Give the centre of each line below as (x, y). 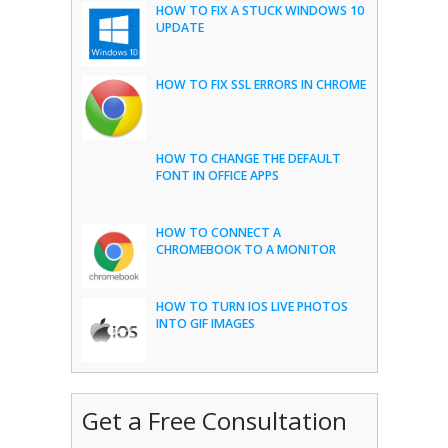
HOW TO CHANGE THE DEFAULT (248, 159)
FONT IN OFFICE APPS (217, 176)
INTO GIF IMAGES (205, 324)
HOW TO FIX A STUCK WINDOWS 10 (259, 11)
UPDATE (179, 28)
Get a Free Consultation (214, 421)
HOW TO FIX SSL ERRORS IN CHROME (260, 85)
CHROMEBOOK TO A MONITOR (245, 250)
